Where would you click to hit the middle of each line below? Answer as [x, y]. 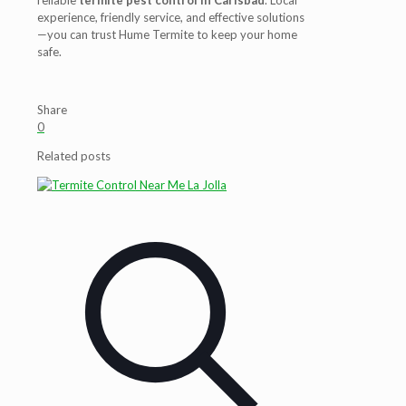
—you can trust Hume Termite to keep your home [167, 34]
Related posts [74, 156]
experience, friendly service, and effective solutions [171, 17]
